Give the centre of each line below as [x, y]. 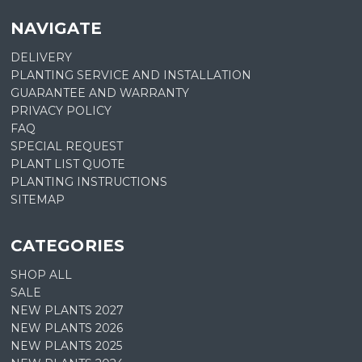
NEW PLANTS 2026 [67, 328]
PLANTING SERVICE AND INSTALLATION [131, 76]
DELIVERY [42, 58]
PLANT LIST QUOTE [68, 164]
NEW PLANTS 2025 [67, 345]
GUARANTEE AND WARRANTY [100, 93]
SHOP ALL [42, 274]
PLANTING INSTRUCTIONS [89, 182]
